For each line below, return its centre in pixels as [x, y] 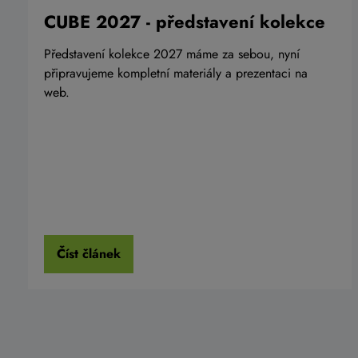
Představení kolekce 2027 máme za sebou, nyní [172, 54]
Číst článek [89, 254]
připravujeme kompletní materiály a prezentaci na [176, 73]
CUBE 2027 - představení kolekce [185, 21]
